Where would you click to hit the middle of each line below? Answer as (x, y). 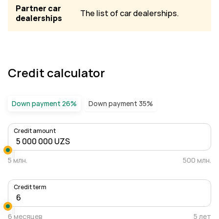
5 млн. (18, 160)
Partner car (38, 9)
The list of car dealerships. (130, 13)
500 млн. (197, 160)
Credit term (30, 187)
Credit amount (35, 131)
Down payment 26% (44, 104)
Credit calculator (56, 73)
